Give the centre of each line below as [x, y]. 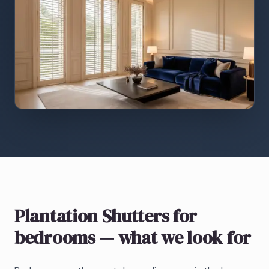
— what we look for [173, 237]
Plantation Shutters [92, 216]
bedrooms [55, 237]
